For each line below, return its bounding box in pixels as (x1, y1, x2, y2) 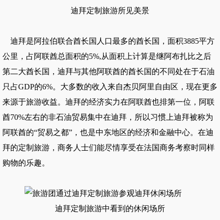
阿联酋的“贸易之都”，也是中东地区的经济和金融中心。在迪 (2, 128, 214, 137)
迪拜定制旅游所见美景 (71, 6, 149, 15)
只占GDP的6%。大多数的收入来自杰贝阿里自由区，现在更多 (2, 82, 218, 91)
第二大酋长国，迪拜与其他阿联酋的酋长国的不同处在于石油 (2, 67, 215, 76)
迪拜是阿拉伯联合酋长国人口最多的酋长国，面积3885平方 (2, 37, 215, 45)
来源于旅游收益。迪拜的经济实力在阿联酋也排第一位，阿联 (2, 98, 215, 106)
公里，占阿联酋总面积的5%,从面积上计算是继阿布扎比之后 (2, 52, 211, 60)
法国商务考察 (144, 143, 191, 152)
